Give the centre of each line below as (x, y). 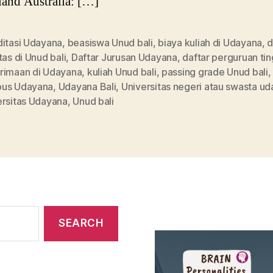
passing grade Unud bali (214, 72)
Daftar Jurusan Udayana (124, 57)
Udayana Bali (87, 86)
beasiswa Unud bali (110, 42)
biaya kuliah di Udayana (210, 42)
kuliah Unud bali (122, 72)
